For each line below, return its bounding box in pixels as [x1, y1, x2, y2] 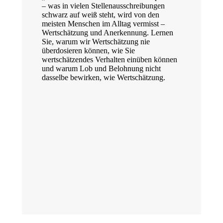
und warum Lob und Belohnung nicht [42, 64, 161, 73]
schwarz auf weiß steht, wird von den [42, 10, 159, 19]
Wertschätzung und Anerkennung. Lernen [42, 28, 173, 37]
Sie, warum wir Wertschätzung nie [42, 37, 150, 46]
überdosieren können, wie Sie [42, 46, 135, 55]
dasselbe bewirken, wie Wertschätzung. [42, 73, 165, 82]
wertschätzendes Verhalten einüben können [42, 55, 177, 64]
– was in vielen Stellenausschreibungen [42, 1, 165, 10]
